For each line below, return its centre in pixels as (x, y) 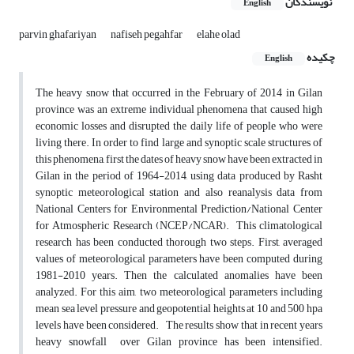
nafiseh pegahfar (147, 35)
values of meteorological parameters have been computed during (179, 259)
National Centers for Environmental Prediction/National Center (179, 209)
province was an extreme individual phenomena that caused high (179, 110)
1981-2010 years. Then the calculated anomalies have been (179, 276)
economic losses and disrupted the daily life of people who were (179, 126)
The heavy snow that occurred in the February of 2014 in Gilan (179, 93)
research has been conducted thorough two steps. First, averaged (179, 243)
